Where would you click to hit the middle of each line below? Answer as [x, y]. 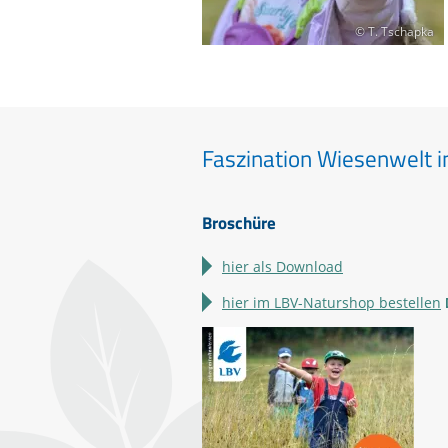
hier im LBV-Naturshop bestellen [331, 302]
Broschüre [239, 222]
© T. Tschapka [394, 32]
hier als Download [282, 266]
